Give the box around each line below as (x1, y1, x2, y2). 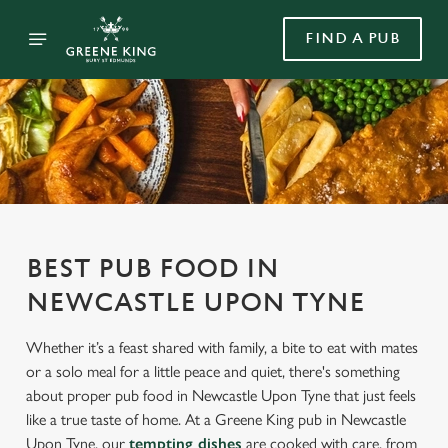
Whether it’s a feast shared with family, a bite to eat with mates (26, 338, 418, 357)
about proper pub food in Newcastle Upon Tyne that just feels (26, 386, 416, 405)
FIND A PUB (305, 30, 400, 47)
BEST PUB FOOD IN (26, 254, 279, 284)
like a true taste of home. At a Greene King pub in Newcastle (26, 410, 406, 429)
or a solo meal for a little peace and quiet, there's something (26, 362, 400, 381)
